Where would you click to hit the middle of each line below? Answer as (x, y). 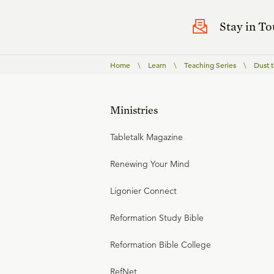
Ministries (134, 110)
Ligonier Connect (143, 191)
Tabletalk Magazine (146, 137)
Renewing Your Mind (150, 164)
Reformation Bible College (161, 245)
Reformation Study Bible (157, 218)
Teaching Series (210, 65)
